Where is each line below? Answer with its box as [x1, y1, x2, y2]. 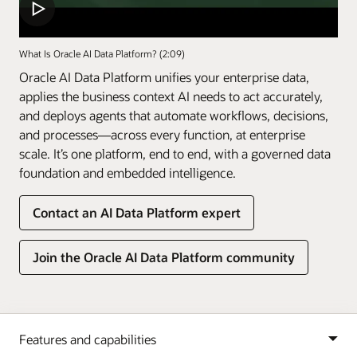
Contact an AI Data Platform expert [33, 203, 241, 221]
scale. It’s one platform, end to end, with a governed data [19, 144, 331, 162]
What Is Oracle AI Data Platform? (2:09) [19, 46, 185, 60]
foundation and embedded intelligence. [19, 163, 236, 181]
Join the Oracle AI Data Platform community [33, 248, 295, 265]
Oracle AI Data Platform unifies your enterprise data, [19, 68, 309, 85]
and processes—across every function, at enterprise [19, 125, 305, 143]
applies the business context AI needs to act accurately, [19, 87, 323, 104]
